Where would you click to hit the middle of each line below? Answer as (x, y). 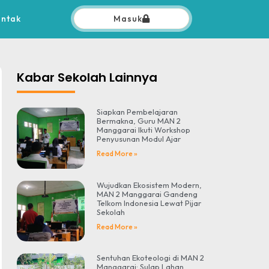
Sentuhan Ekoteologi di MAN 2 (151, 258)
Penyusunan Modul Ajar (139, 139)
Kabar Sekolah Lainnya (87, 78)
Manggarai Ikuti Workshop (144, 130)
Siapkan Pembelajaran (138, 112)
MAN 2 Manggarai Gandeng (147, 194)
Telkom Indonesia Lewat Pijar (149, 203)
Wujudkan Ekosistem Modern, (150, 185)
